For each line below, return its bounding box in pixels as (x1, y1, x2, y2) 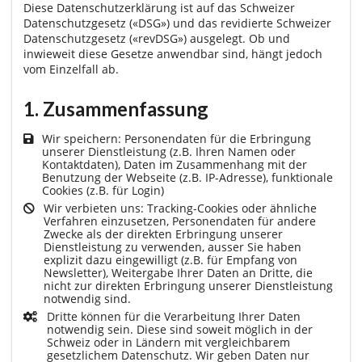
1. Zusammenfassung (23, 96, 208, 120)
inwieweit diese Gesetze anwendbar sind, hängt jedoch (23, 46, 322, 61)
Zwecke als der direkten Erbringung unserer (44, 225, 283, 242)
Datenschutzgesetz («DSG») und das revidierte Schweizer (23, 15, 331, 31)
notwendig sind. (44, 290, 131, 306)
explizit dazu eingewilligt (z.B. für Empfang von (44, 251, 297, 267)
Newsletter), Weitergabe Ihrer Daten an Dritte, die (44, 264, 313, 280)
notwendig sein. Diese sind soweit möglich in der (47, 321, 313, 337)
